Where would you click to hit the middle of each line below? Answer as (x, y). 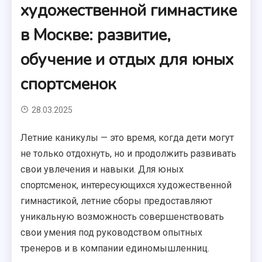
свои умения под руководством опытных (112, 232)
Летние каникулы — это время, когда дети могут (127, 138)
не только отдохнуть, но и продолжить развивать (129, 154)
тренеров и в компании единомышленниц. (115, 248)
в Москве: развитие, (96, 35)
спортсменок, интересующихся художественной (126, 185)
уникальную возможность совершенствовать (123, 217)
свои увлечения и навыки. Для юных (102, 169)
